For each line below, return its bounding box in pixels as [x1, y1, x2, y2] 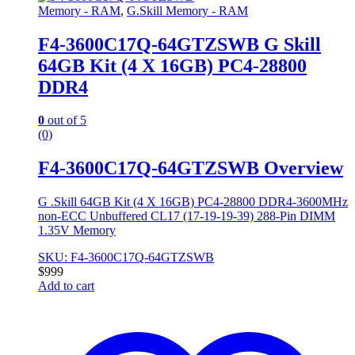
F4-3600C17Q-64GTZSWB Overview [38, 158, 343, 179]
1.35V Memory [38, 223, 116, 238]
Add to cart [38, 279, 94, 293]
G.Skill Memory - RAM [127, 3, 248, 17]
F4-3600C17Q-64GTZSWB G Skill [38, 33, 321, 55]
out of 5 [44, 113, 86, 128]
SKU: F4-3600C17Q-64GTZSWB [38, 250, 214, 265]
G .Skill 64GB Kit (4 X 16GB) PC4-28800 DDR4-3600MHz [38, 195, 348, 209]
